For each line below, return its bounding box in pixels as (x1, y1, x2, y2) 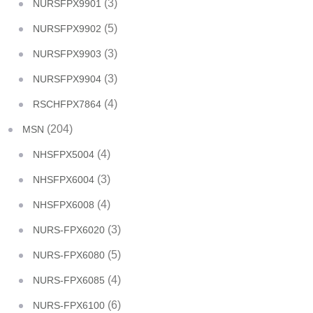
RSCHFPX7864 (33, 99, 101, 110)
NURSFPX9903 (33, 48, 101, 59)
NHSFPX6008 (33, 199, 94, 210)
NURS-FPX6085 (33, 275, 105, 286)
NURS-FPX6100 (33, 300, 105, 311)
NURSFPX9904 (33, 73, 101, 85)
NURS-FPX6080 (33, 249, 105, 261)
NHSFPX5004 (33, 149, 94, 160)
